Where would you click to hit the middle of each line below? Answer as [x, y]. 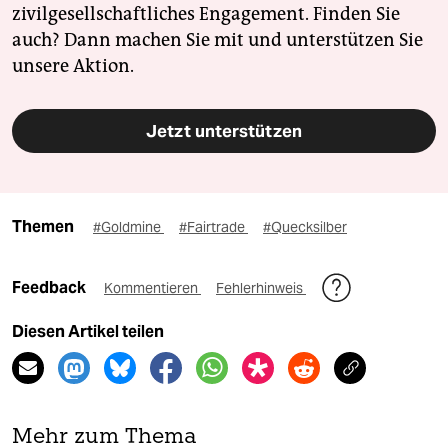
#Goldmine [128, 227]
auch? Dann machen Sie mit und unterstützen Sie [217, 40]
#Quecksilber [305, 227]
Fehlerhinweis [261, 288]
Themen [43, 227]
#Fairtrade [213, 227]
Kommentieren [152, 288]
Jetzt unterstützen [224, 131]
